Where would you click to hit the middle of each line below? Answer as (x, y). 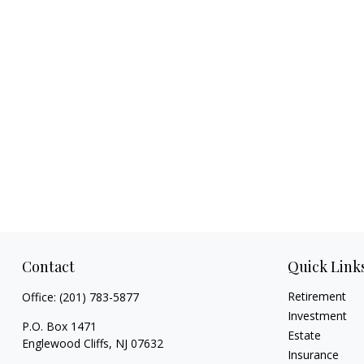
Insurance (314, 354)
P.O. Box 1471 (59, 326)
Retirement (317, 296)
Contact (48, 266)
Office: (40, 297)
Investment (318, 315)
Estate (305, 335)
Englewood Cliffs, (67, 343)
